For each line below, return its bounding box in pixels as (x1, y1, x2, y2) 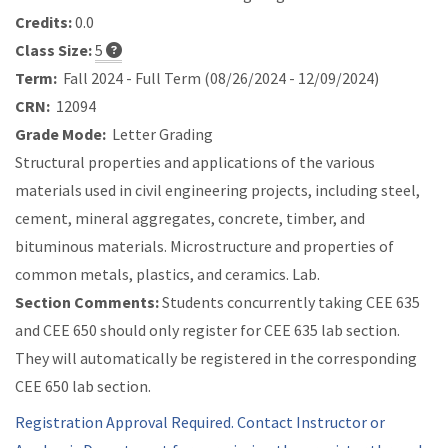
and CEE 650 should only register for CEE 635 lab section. (15, 320, 400, 341)
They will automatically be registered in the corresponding (15, 348, 417, 369)
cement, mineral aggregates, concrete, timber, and (15, 208, 365, 229)
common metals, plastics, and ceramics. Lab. (15, 264, 320, 285)
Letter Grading (106, 124, 213, 145)
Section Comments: (15, 292, 159, 313)
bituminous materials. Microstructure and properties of (15, 236, 394, 257)
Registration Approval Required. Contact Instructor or (15, 412, 385, 433)
